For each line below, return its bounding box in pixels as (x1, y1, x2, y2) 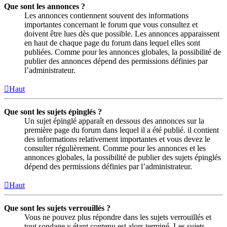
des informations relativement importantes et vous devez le (24, 134, 210, 143)
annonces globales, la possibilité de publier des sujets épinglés (24, 153, 221, 162)
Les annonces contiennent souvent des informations (24, 11, 188, 20)
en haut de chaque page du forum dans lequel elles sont (24, 38, 200, 47)
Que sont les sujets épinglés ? (4, 107, 102, 116)
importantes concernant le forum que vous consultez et (24, 20, 198, 29)
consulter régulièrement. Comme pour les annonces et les (24, 143, 206, 153)
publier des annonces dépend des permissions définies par (24, 56, 208, 65)
